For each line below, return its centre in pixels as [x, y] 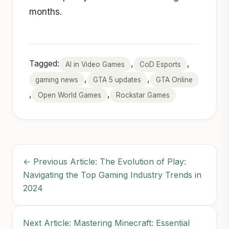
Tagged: [44, 63]
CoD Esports [160, 64]
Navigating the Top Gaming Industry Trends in [112, 175]
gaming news [57, 79]
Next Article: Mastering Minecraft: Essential [106, 223]
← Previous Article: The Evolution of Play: [105, 161]
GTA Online [174, 79]
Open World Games [70, 95]
